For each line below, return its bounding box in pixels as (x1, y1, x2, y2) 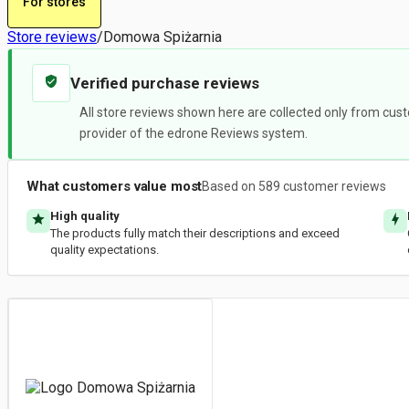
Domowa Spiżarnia (103, 27, 222, 46)
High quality (50, 209, 120, 223)
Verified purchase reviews (70, 74, 259, 92)
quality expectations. (50, 243, 159, 257)
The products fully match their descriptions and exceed (50, 226, 340, 240)
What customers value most (26, 178, 203, 194)
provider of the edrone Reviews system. (79, 126, 308, 141)
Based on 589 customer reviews (202, 179, 387, 194)
